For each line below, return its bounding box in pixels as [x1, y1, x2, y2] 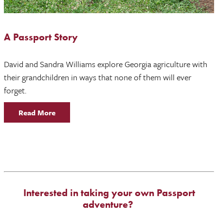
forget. [4, 84, 26, 96]
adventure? [82, 198, 136, 211]
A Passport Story [4, 30, 78, 43]
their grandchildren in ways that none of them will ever [4, 71, 191, 83]
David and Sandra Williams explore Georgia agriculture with [4, 57, 207, 70]
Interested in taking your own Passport [23, 186, 195, 199]
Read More [18, 107, 55, 118]
